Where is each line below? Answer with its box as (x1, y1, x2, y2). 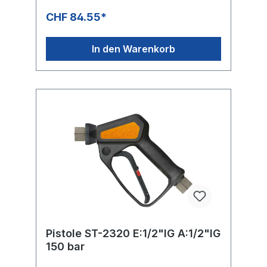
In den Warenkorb (92, 42, 175, 55)
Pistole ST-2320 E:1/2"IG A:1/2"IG (46, 226, 221, 240)
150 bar (46, 240, 85, 253)
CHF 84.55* (46, 10, 107, 23)
